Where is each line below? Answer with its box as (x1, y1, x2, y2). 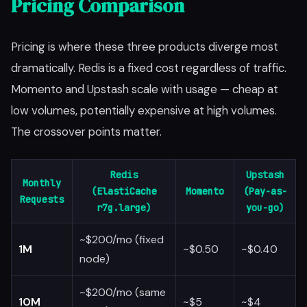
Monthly (23, 177, 61, 189)
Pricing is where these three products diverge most (11, 39, 278, 54)
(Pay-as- (243, 185, 287, 197)
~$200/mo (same (79, 285, 166, 299)
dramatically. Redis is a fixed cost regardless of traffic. (11, 60, 286, 75)
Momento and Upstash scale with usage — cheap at (11, 82, 278, 97)
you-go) (245, 201, 284, 214)
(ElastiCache (91, 185, 157, 197)
